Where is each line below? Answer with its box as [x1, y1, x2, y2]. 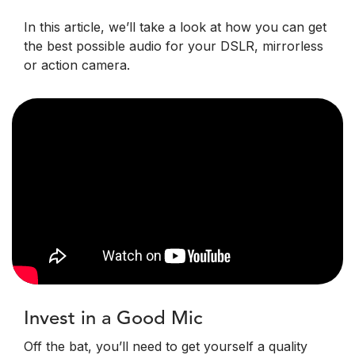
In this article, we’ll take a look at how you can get [24, 19, 326, 35]
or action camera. [24, 57, 130, 73]
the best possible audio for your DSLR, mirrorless [24, 38, 323, 54]
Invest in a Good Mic [24, 310, 203, 330]
